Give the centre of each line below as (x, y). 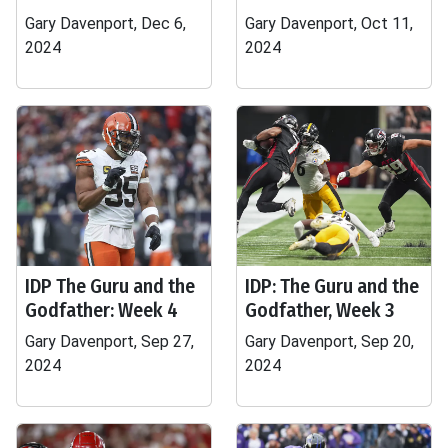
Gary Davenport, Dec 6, (105, 23)
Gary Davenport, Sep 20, (329, 341)
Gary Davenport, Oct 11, (329, 23)
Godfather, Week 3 (319, 310)
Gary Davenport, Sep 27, (109, 341)
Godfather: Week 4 (101, 310)
